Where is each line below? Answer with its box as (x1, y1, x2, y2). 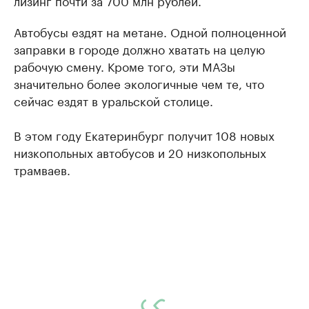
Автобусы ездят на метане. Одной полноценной (14, 21, 286, 40)
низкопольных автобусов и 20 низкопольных (14, 142, 266, 161)
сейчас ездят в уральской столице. (14, 90, 213, 109)
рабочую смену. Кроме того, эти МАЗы (14, 56, 235, 74)
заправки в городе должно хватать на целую (14, 39, 265, 57)
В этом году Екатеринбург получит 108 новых (14, 125, 275, 143)
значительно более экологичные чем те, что (14, 73, 264, 92)
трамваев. (14, 159, 70, 178)
